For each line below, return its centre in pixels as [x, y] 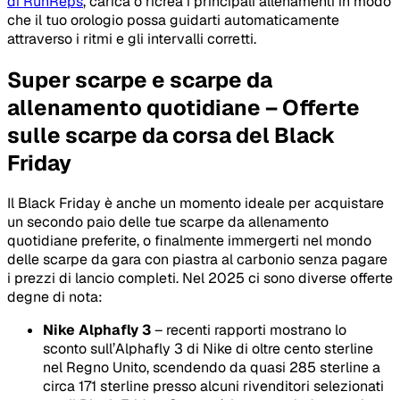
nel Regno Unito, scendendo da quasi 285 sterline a [212, 368]
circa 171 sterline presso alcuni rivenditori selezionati [213, 387]
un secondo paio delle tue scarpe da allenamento [168, 222]
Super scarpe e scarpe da [140, 79]
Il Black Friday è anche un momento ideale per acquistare [196, 204]
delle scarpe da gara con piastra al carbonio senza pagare [197, 260]
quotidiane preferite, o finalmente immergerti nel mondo [189, 241]
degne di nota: [55, 297]
